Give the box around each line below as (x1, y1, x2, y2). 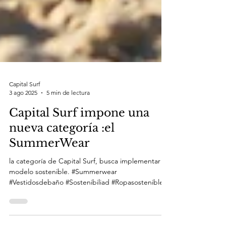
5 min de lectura (46, 109, 90, 117)
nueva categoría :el (9, 141, 115, 155)
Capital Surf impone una (9, 126, 149, 140)
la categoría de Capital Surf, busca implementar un (9, 177, 171, 186)
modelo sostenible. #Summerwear (9, 187, 117, 196)
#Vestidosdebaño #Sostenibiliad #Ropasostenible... (9, 198, 169, 207)
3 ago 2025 (9, 109, 37, 117)
